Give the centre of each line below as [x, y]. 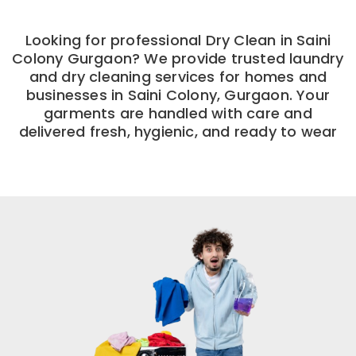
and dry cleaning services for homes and [178, 76]
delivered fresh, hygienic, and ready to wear [178, 131]
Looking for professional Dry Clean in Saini [178, 40]
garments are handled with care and [178, 113]
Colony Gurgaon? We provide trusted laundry [178, 58]
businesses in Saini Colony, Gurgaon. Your [178, 95]
